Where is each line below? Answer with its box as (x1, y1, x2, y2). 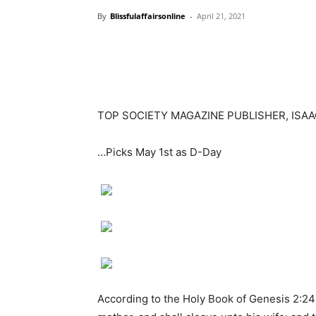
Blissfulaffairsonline (110, 11, 186, 21)
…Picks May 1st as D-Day (97, 145, 221, 159)
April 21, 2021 (197, 11, 245, 21)
